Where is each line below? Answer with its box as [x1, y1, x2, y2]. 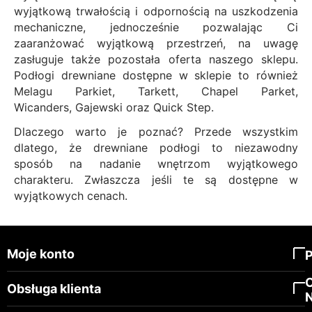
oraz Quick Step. [123, 100, 214, 114]
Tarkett [138, 84, 175, 98]
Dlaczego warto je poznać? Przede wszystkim [14, 124, 298, 139]
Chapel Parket [201, 84, 295, 98]
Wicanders [14, 100, 69, 114]
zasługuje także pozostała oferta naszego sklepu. [14, 52, 298, 66]
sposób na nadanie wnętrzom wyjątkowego [14, 156, 298, 171]
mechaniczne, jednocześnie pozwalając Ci [14, 19, 298, 34]
